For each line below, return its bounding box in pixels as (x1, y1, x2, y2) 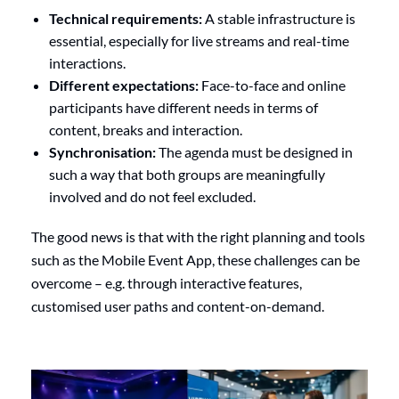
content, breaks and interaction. (49, 120, 242, 138)
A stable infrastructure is (202, 9, 355, 27)
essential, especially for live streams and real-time (49, 31, 349, 49)
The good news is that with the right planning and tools (31, 227, 365, 245)
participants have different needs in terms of (49, 98, 318, 116)
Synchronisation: (49, 142, 156, 160)
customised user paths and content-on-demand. (31, 297, 324, 314)
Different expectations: (49, 76, 199, 94)
